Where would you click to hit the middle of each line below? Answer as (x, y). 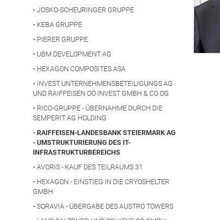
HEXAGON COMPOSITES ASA (81, 69)
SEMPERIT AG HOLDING (70, 118)
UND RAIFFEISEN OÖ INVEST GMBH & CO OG (101, 94)
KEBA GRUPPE (59, 25)
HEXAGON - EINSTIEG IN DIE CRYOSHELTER (103, 182)
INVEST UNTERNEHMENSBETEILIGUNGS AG (105, 84)
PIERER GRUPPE (62, 40)
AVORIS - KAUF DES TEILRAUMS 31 (90, 167)
